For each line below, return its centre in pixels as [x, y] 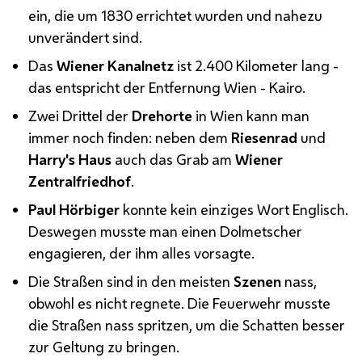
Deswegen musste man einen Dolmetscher [166, 231]
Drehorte [162, 115]
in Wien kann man [251, 115]
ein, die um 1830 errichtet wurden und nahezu [176, 15]
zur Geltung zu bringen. [104, 346]
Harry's [52, 159]
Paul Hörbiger [74, 209]
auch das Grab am [174, 159]
